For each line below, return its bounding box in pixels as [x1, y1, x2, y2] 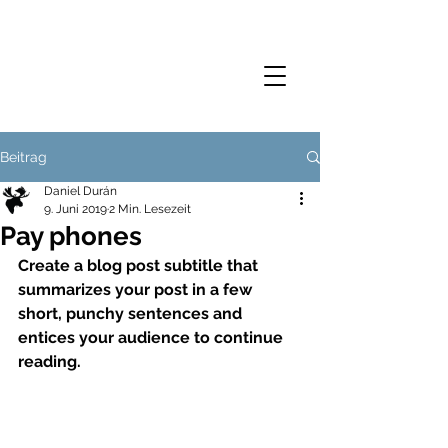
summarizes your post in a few [18, 280, 256, 299]
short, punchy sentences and [18, 304, 246, 323]
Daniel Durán [44, 184, 117, 198]
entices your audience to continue [18, 328, 287, 347]
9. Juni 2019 [44, 202, 107, 216]
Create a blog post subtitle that [18, 256, 262, 275]
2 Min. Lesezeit [109, 202, 191, 216]
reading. [18, 352, 81, 371]
